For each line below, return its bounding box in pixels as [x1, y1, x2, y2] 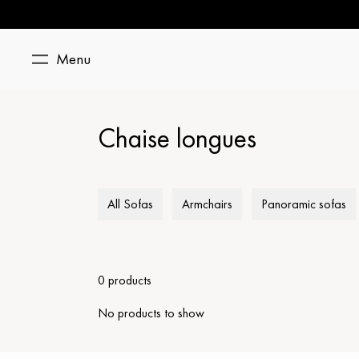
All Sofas [107, 196, 153, 212]
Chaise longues [98, 121, 256, 155]
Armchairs [182, 196, 232, 212]
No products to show [98, 305, 204, 321]
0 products [98, 272, 151, 288]
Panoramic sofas [261, 196, 346, 212]
